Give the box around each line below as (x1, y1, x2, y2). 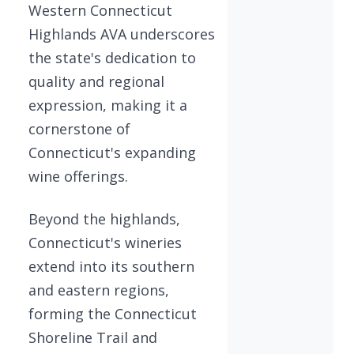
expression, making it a (28, 95, 187, 115)
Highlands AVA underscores (28, 24, 215, 43)
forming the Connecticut (28, 303, 197, 323)
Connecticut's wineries (28, 232, 182, 252)
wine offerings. (28, 166, 128, 186)
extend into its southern (28, 256, 194, 276)
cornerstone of (28, 119, 130, 138)
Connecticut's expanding (28, 142, 196, 162)
